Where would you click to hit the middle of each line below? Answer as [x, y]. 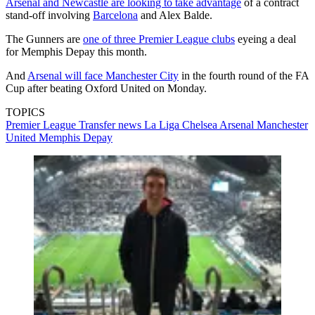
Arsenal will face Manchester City [103, 75]
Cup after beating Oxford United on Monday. [106, 88]
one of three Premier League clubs [159, 39]
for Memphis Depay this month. [76, 51]
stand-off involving [49, 15]
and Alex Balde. [175, 15]
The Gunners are [44, 39]
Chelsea [201, 124]
